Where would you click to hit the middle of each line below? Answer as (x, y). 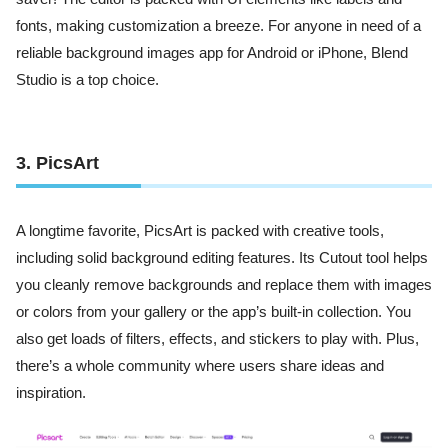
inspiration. (51, 393)
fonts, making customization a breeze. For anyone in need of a (218, 25)
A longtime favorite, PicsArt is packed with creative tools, (200, 231)
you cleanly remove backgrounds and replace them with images (224, 285)
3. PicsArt (57, 163)
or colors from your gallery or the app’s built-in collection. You (213, 312)
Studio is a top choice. (87, 79)
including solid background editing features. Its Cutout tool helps (222, 258)
